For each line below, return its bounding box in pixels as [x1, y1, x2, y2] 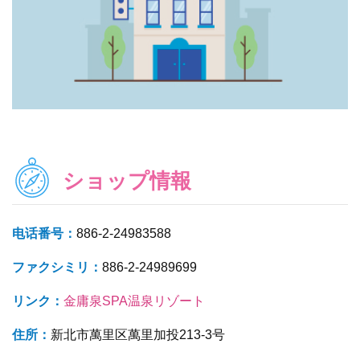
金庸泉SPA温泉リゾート [63, 293, 205, 308]
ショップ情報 [63, 169, 191, 192]
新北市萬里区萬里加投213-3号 [51, 327, 225, 342]
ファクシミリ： [12, 260, 102, 274]
